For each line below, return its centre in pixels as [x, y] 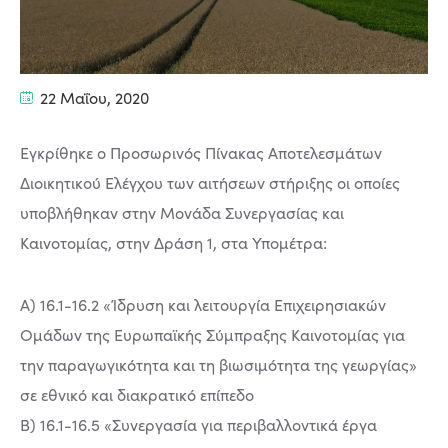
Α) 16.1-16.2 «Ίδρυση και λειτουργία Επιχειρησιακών [203, 304]
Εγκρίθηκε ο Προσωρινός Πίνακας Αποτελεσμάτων [203, 152]
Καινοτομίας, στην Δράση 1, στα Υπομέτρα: [175, 242]
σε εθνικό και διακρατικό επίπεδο [137, 394]
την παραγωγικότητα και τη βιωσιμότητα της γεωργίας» [218, 364]
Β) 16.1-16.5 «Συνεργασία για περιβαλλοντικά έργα [198, 424]
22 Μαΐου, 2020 [92, 97]
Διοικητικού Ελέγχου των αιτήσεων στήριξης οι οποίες [210, 182]
